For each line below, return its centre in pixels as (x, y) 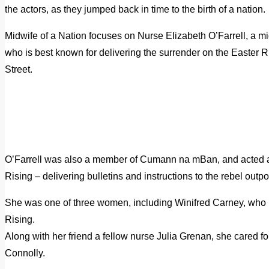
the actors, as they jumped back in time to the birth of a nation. (135, 9)
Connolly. (25, 253)
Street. (19, 69)
